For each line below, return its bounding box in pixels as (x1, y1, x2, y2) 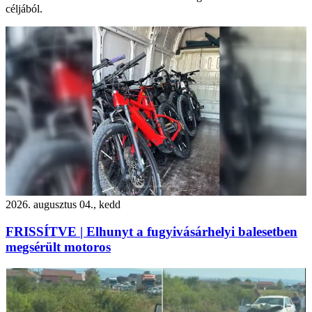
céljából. (6, 3, 42, 15)
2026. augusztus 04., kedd (6, 198, 120, 210)
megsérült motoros (6, 239, 111, 254)
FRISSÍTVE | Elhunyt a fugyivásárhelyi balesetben (6, 224, 297, 239)
